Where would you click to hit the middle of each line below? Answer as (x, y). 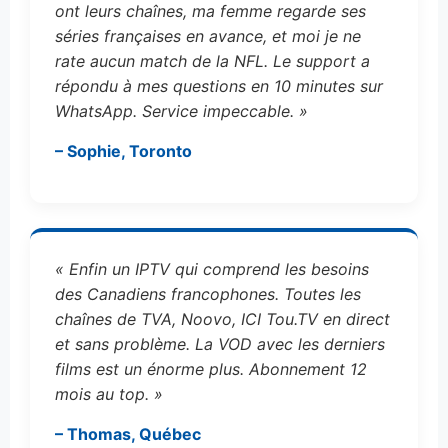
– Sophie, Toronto (123, 151)
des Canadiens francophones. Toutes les (208, 294)
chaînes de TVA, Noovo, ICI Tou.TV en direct (222, 319)
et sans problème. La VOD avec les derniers (220, 344)
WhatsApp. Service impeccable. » (181, 111)
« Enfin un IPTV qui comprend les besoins (212, 269)
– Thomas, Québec (128, 434)
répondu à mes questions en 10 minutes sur (219, 86)
